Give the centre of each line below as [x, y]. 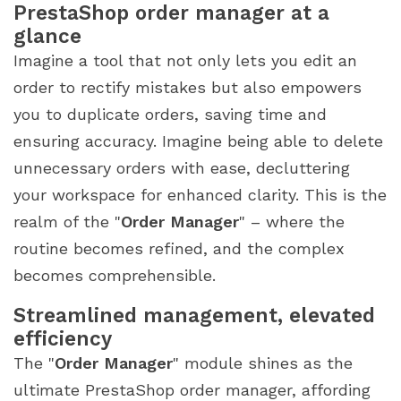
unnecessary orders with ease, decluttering [182, 167]
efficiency [63, 338]
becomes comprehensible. [115, 275]
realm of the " [67, 221]
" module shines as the [263, 363]
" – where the [292, 221]
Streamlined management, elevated [194, 315]
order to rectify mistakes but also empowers [188, 87]
